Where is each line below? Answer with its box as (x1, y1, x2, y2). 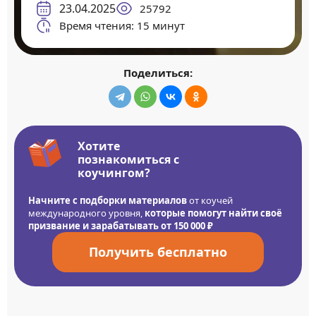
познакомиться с (78, 152, 179, 167)
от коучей (187, 194, 233, 207)
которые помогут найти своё (142, 207, 282, 219)
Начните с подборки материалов (28, 194, 187, 207)
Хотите (78, 138, 120, 154)
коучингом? (78, 165, 150, 181)
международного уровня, (28, 207, 142, 219)
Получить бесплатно (89, 243, 227, 260)
